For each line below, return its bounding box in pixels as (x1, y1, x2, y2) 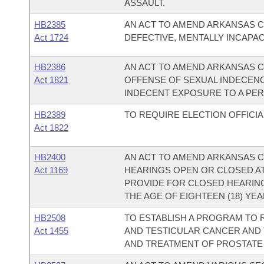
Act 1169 (34, 165, 68, 175)
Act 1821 (34, 75, 68, 85)
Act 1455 (34, 226, 68, 236)
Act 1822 (34, 123, 68, 133)
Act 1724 (34, 32, 68, 42)
